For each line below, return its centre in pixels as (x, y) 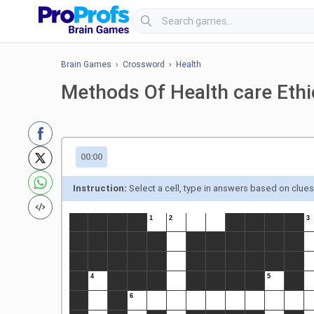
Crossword (144, 64)
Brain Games (86, 64)
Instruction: (100, 188)
